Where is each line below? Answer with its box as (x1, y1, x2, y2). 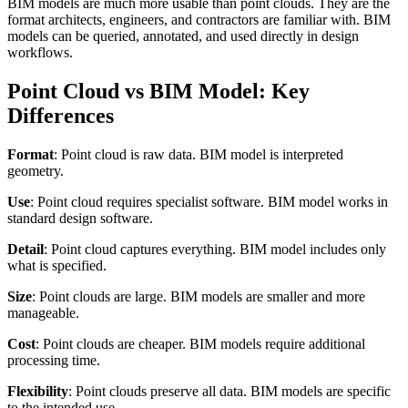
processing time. (7, 352, 100, 368)
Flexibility (7, 382, 68, 399)
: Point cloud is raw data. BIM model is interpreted (54, 146, 343, 162)
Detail (7, 240, 44, 257)
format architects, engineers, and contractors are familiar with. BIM (7, 11, 391, 27)
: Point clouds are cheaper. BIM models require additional (36, 335, 365, 352)
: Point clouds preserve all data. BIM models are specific (68, 382, 391, 399)
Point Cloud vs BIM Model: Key (7, 78, 310, 103)
